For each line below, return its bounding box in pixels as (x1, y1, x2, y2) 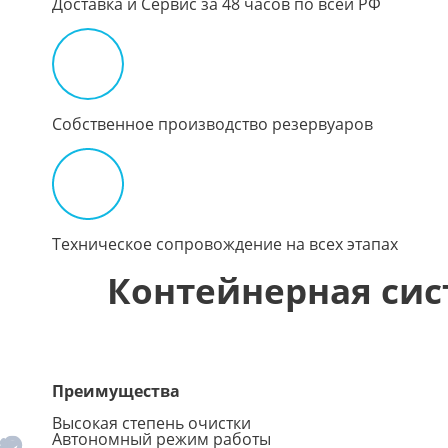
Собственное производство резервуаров (52, 112, 373, 135)
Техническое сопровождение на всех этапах (52, 232, 398, 255)
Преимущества (52, 379, 180, 402)
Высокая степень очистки (52, 411, 251, 434)
